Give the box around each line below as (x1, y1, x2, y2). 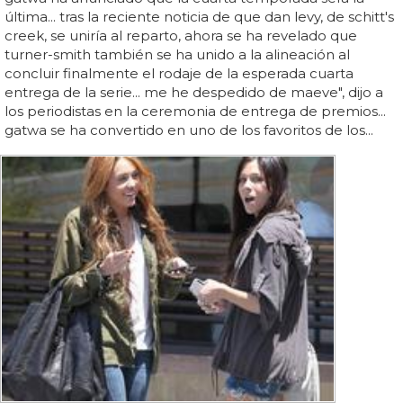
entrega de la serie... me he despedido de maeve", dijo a (4, 83, 383, 101)
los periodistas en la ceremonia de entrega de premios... (4, 102, 386, 120)
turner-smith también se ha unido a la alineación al (4, 45, 350, 63)
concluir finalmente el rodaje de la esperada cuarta (4, 64, 354, 82)
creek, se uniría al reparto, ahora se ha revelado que (4, 26, 357, 44)
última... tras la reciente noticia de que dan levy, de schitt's (4, 7, 394, 25)
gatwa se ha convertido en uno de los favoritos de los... (4, 121, 373, 139)
